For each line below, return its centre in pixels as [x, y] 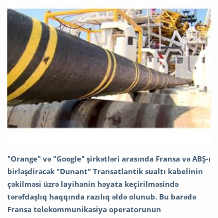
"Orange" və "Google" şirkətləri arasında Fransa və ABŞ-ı [109, 159]
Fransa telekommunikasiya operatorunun [84, 209]
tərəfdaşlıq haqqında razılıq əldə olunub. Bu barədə [102, 197]
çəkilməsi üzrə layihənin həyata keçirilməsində [93, 184]
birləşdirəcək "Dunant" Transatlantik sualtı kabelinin [105, 172]
